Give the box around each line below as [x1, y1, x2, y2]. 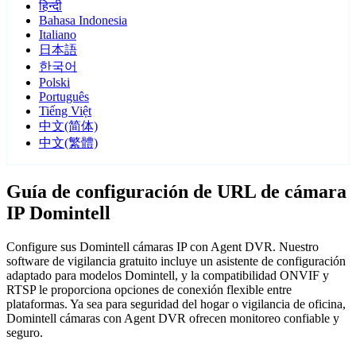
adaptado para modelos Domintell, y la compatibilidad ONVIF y [6, 269, 329, 283]
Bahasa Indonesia [39, 14, 127, 28]
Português [39, 90, 89, 104]
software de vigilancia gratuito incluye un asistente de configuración [6, 254, 346, 269]
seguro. [6, 326, 43, 340]
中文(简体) [39, 119, 98, 133]
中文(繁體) [39, 136, 98, 150]
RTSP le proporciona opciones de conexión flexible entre [6, 283, 292, 297]
